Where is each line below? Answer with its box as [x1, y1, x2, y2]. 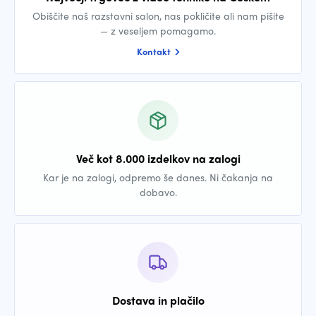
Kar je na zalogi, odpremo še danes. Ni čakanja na [43, 170, 273, 184]
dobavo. [139, 185, 177, 199]
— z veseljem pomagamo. [100, 23, 216, 37]
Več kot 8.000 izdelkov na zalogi [75, 150, 241, 166]
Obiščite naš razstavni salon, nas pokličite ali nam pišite [32, 8, 284, 23]
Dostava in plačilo [111, 292, 205, 308]
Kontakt [136, 44, 173, 58]
